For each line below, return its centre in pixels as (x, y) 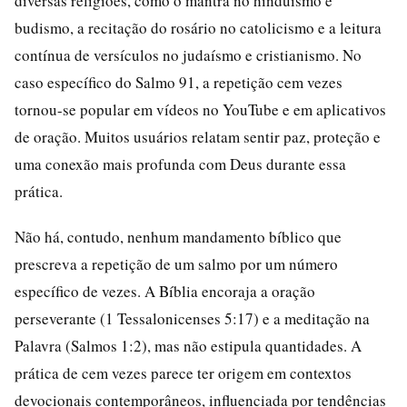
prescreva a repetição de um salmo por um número (176, 263)
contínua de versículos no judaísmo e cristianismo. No (188, 55)
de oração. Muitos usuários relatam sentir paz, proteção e (198, 136)
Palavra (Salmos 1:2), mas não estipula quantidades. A (188, 345)
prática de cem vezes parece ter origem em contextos (183, 372)
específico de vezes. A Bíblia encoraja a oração (165, 291)
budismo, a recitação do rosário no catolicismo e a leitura (198, 27)
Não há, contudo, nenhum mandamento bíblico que (178, 236)
